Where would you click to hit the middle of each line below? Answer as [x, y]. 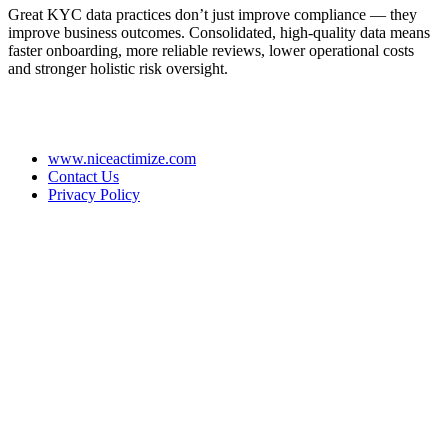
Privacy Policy [94, 194]
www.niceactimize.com [122, 158]
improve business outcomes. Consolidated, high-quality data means [219, 32]
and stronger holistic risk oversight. [118, 68]
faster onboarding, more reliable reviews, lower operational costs [211, 50]
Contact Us [83, 176]
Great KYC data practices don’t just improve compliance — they [212, 14]
